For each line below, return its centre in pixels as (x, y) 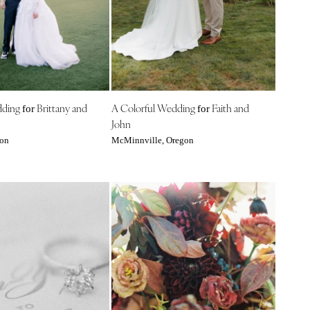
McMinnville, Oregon (152, 140)
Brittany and (61, 107)
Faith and (229, 107)
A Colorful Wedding (154, 107)
